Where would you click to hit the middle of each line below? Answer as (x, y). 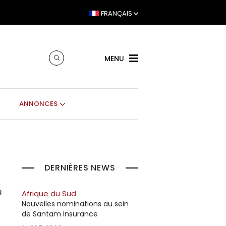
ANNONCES (39, 104)
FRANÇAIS (117, 13)
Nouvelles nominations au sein (75, 204)
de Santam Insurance (60, 214)
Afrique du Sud (49, 193)
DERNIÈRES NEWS (80, 168)
